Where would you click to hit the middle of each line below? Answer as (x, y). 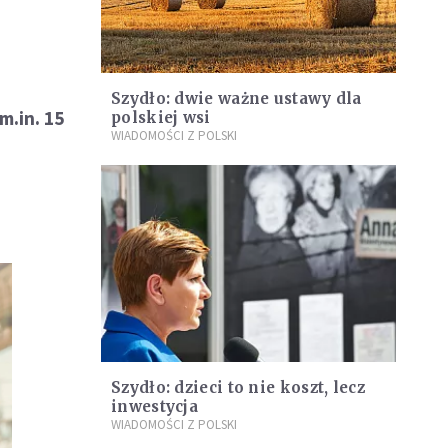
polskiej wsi (161, 118)
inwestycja (154, 406)
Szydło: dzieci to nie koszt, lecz (238, 387)
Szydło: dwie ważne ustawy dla (236, 99)
